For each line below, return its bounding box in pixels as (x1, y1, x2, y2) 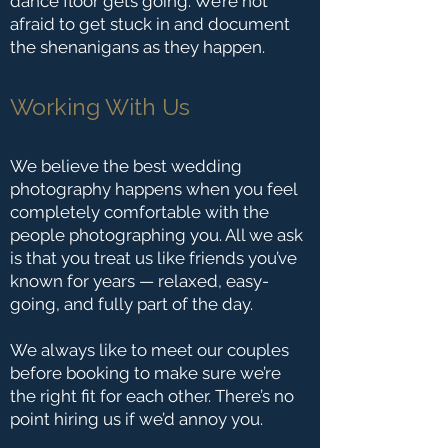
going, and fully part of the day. (10, 294, 253, 314)
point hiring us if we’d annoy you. (10, 409, 263, 429)
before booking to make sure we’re (10, 363, 281, 383)
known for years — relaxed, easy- (10, 271, 269, 291)
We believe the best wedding (10, 156, 242, 176)
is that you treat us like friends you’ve (10, 248, 297, 268)
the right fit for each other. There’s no (10, 386, 294, 406)
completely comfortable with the (10, 202, 269, 222)
